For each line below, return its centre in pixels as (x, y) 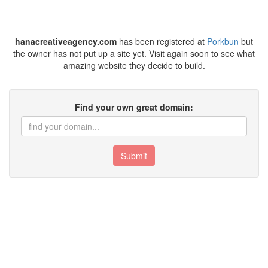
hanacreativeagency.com (66, 41)
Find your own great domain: (134, 107)
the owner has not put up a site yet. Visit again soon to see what (134, 53)
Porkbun (223, 41)
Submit (134, 156)
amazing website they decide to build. (134, 65)
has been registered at (162, 41)
